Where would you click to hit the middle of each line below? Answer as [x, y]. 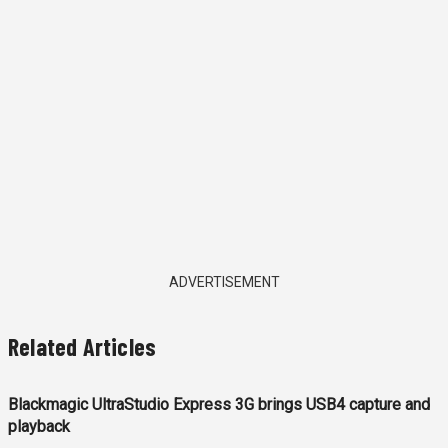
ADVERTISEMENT [224, 282]
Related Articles [82, 347]
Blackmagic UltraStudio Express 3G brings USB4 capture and [219, 405]
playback [39, 427]
